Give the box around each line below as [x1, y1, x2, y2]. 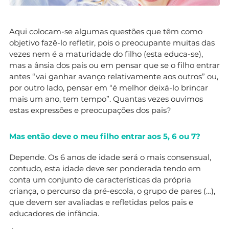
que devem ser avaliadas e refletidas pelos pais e [9, 197, 193, 207]
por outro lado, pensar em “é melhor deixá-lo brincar [9, 82, 208, 93]
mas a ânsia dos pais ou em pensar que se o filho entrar [9, 60, 220, 70]
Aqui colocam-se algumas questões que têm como [9, 26, 202, 36]
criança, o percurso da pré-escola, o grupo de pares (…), [9, 186, 215, 196]
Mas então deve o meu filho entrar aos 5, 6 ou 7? [9, 131, 200, 141]
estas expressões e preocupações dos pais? [9, 105, 171, 115]
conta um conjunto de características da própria [9, 174, 191, 185]
